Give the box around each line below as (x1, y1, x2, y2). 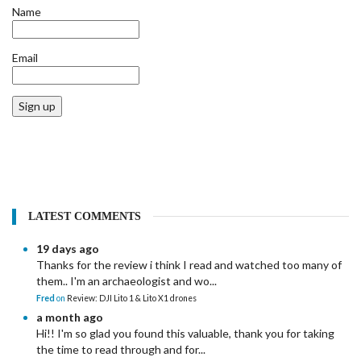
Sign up (19, 99, 56, 114)
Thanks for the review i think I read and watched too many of (36, 258, 342, 272)
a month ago (36, 310, 103, 325)
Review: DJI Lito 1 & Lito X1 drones (67, 293, 197, 304)
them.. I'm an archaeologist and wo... (36, 274, 217, 288)
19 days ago (36, 242, 99, 256)
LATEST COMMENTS (28, 210, 141, 223)
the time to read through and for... (36, 342, 205, 357)
